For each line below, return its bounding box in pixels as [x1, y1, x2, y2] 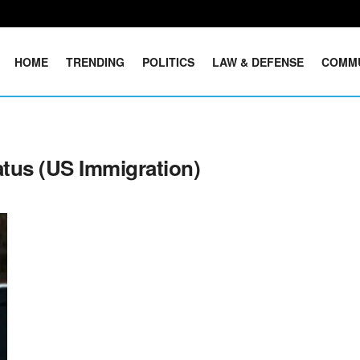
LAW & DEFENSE [212, 53, 305, 70]
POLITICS [142, 53, 195, 70]
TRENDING [66, 53, 125, 70]
